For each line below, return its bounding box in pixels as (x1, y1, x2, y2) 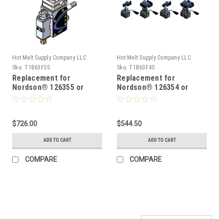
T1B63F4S (129, 64, 155, 71)
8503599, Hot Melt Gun (117, 91, 195, 101)
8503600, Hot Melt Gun (12, 91, 90, 101)
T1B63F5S (24, 64, 50, 71)
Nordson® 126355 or (12, 82, 84, 92)
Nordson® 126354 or (117, 82, 189, 92)
